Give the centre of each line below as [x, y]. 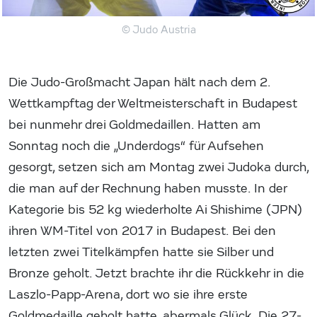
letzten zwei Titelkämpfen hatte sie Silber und [141, 252]
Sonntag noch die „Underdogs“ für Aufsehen [136, 146]
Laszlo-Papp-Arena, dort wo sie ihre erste [128, 294]
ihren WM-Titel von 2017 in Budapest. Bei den [142, 231]
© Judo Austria [158, 29]
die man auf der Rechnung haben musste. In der [148, 188]
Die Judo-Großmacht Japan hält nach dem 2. [139, 82]
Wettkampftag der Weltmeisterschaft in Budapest [153, 103]
